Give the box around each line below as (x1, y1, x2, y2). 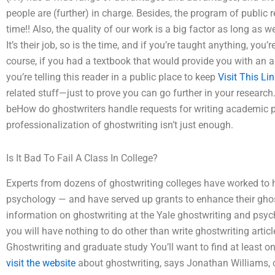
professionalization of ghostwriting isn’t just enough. (6, 118, 233, 131)
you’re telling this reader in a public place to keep (6, 71, 218, 83)
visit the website (6, 257, 76, 269)
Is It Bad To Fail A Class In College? (6, 152, 158, 164)
